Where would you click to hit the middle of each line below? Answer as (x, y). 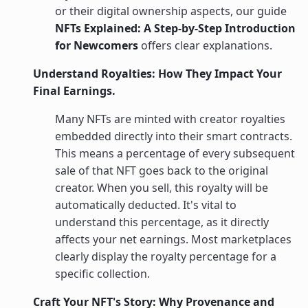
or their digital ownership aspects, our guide (171, 11)
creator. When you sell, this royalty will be (162, 187)
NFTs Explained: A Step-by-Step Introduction (175, 28)
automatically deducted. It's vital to (146, 205)
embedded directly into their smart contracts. (174, 136)
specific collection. (102, 273)
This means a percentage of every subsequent (175, 153)
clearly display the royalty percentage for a (166, 256)
